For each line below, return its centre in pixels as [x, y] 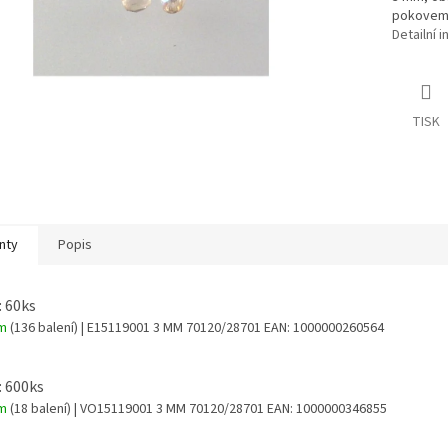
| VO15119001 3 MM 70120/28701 [169, 409]
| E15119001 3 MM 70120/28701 [171, 327]
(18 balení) [40, 409]
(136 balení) [44, 327]
